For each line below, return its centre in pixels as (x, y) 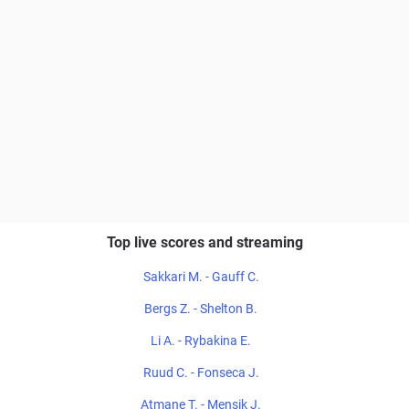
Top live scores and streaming (204, 242)
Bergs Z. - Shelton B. (201, 308)
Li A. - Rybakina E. (201, 340)
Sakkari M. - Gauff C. (201, 276)
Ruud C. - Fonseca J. (201, 372)
